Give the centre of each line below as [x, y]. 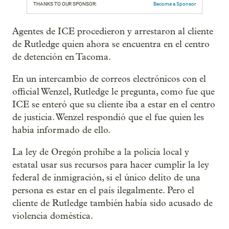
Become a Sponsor [175, 4]
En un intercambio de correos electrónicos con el [109, 79]
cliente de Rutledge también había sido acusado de [112, 203]
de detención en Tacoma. [62, 57]
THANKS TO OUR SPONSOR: [65, 4]
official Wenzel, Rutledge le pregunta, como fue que [113, 92]
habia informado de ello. [61, 130]
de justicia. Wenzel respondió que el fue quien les [108, 117]
